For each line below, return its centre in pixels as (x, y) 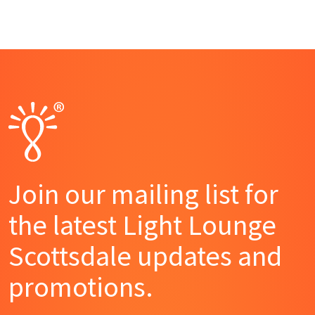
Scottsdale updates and (145, 256)
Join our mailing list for (143, 194)
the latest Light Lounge (142, 225)
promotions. (81, 287)
